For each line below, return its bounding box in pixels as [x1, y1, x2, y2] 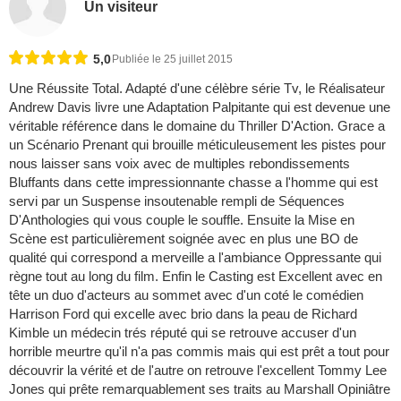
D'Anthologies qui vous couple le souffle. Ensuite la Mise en [9, 212, 354, 228]
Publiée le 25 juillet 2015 [112, 53, 233, 66]
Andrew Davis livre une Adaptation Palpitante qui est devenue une [9, 99, 390, 115]
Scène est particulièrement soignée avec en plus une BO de [9, 231, 358, 247]
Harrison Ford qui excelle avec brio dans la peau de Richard [9, 306, 357, 322]
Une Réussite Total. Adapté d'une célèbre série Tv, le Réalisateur [9, 81, 385, 97]
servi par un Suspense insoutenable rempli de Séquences [9, 193, 345, 209]
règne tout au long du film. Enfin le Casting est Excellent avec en [9, 269, 382, 285]
